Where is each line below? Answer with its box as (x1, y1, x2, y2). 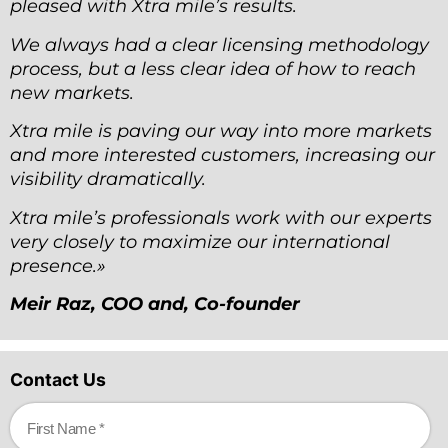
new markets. (10, 81, 134, 104)
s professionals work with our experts (97, 206, 432, 229)
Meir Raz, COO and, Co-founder (10, 292, 300, 315)
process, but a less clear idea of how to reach (10, 57, 416, 80)
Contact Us (10, 369, 106, 391)
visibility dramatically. (10, 168, 206, 191)
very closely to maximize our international (10, 230, 390, 253)
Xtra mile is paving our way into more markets (10, 120, 432, 143)
